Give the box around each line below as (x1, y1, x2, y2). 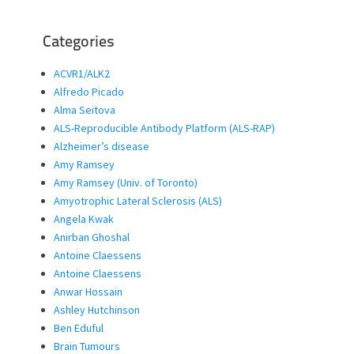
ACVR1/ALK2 (54, 66, 110, 81)
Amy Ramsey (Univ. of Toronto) (54, 175, 198, 190)
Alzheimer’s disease (54, 138, 149, 153)
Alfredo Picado (54, 84, 124, 99)
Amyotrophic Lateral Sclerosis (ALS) (54, 193, 222, 208)
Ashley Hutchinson (54, 302, 140, 317)
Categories (43, 34, 115, 51)
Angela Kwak (54, 211, 114, 226)
